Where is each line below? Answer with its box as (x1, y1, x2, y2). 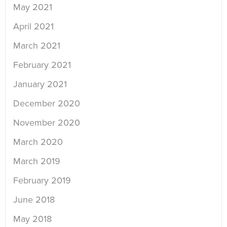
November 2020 (13, 117, 80, 129)
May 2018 (13, 213, 52, 225)
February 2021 (13, 59, 71, 71)
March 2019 (13, 156, 60, 167)
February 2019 (13, 175, 71, 186)
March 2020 (13, 136, 63, 148)
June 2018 (13, 194, 55, 206)
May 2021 (13, 2, 52, 13)
